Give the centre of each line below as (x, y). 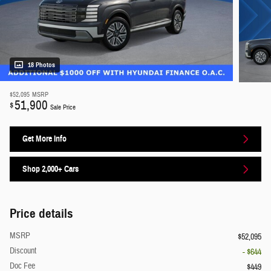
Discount (23, 251)
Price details (41, 214)
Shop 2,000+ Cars (51, 169)
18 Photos (41, 65)
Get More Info (44, 139)
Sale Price (63, 108)
